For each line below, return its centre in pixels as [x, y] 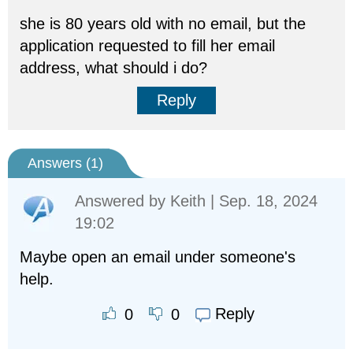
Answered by [123, 201]
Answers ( [59, 163]
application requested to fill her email [147, 46]
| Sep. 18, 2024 [262, 201]
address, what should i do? [113, 68]
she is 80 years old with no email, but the [163, 24]
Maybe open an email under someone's [158, 257]
